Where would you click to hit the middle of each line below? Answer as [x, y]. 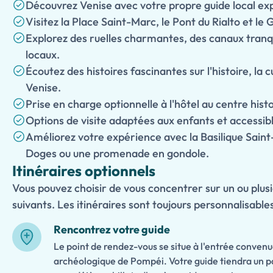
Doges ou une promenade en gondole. [117, 153]
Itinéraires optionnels [84, 171]
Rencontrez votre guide [112, 229]
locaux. [43, 55]
